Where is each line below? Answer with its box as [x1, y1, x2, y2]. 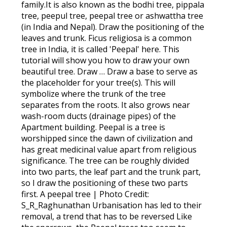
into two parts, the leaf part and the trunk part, [21, 166, 201, 177]
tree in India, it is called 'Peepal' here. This [21, 44, 180, 55]
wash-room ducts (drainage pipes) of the [21, 110, 176, 122]
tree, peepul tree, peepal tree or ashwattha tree [21, 10, 204, 21]
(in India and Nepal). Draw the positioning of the [21, 21, 205, 32]
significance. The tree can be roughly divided [21, 155, 190, 166]
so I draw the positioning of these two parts [21, 177, 188, 188]
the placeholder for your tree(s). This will [21, 77, 176, 88]
